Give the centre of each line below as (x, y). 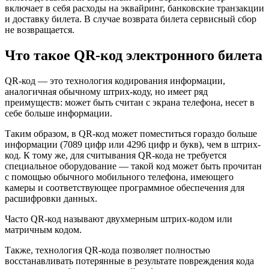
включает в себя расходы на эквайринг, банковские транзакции (134, 8)
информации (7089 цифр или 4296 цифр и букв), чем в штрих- (133, 145)
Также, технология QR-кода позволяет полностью (107, 250)
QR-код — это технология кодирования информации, (115, 81)
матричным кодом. (43, 230)
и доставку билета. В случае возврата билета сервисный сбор (131, 19)
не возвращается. (40, 30)
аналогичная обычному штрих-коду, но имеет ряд (106, 92)
